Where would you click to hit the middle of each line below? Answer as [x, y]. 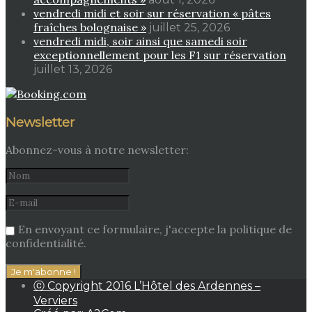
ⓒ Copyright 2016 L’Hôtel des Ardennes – [147, 286]
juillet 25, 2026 [189, 27]
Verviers [55, 301]
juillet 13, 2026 [73, 69]
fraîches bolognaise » [90, 27]
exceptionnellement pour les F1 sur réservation [160, 55]
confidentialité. [46, 243]
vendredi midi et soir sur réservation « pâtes [152, 13]
